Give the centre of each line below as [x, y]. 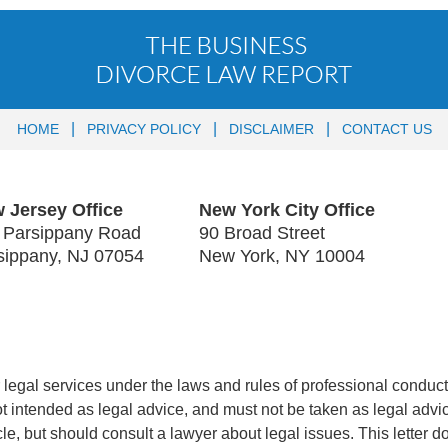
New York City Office [287, 210]
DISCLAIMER [271, 129]
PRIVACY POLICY [143, 129]
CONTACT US [386, 129]
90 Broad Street [262, 233]
